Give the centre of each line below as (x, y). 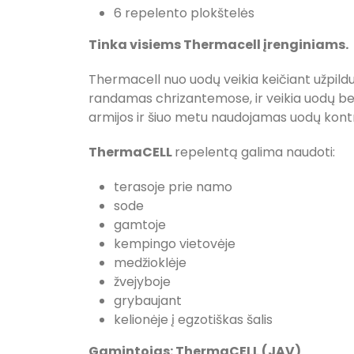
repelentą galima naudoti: (255, 152)
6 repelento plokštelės (184, 13)
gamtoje (140, 225)
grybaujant (148, 301)
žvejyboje (142, 282)
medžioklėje (150, 263)
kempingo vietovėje (175, 244)
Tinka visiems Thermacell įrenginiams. (218, 45)
